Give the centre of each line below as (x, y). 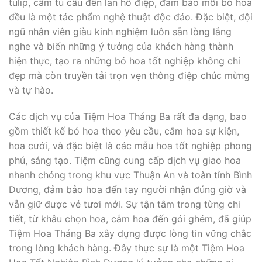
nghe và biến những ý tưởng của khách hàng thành (121, 46)
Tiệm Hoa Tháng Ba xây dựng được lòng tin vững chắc (130, 234)
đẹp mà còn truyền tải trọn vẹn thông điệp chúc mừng (129, 75)
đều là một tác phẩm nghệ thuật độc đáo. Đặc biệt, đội (131, 17)
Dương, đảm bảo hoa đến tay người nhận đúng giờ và (127, 190)
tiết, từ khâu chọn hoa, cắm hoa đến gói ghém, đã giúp (130, 219)
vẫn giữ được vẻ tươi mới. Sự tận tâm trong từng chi (125, 204)
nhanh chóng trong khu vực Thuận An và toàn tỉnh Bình (130, 175)
